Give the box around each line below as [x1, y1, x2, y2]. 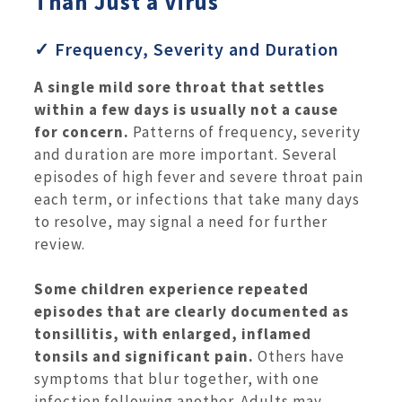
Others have [254, 346, 345, 367]
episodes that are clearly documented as [34, 301, 349, 322]
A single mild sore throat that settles [34, 76, 325, 97]
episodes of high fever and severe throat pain [34, 166, 363, 187]
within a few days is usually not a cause [34, 99, 338, 119]
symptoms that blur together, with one [34, 369, 319, 389]
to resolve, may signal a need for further [34, 211, 328, 232]
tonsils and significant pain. [34, 346, 254, 367]
